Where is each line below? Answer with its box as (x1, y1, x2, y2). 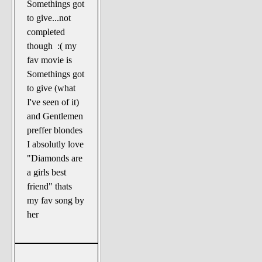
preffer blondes (27, 125, 83, 135)
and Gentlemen (27, 111, 84, 121)
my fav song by (27, 195, 85, 205)
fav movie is (27, 54, 73, 65)
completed (27, 26, 65, 37)
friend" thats (27, 181, 73, 191)
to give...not (27, 12, 71, 23)
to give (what (27, 82, 76, 93)
